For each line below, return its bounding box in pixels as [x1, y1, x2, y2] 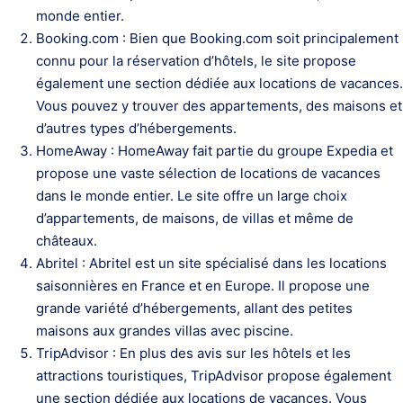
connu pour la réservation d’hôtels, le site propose [36, 52, 356, 69]
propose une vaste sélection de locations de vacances [36, 165, 381, 182]
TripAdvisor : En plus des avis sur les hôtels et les [36, 345, 351, 362]
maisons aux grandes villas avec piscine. [36, 322, 293, 339]
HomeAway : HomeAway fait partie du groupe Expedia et [36, 142, 393, 159]
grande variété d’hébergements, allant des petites [36, 300, 353, 317]
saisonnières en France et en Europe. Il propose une [36, 277, 370, 294]
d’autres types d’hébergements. [36, 120, 237, 137]
